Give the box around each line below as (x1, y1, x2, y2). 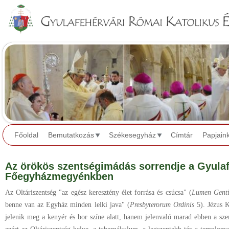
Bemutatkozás (48, 131, 94, 140)
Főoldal (14, 131, 38, 140)
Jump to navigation (76, 2, 153, 12)
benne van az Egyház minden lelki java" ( (5, 201, 130, 209)
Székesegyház (109, 131, 156, 140)
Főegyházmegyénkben (5, 171, 113, 182)
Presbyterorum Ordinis (129, 201, 194, 209)
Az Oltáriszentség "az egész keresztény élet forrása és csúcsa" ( (5, 189, 192, 196)
